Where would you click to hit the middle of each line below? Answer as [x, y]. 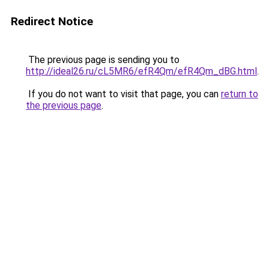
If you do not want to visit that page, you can [123, 94]
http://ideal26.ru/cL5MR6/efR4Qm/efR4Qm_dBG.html [141, 71]
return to [240, 94]
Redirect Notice [52, 21]
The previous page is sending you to [103, 60]
